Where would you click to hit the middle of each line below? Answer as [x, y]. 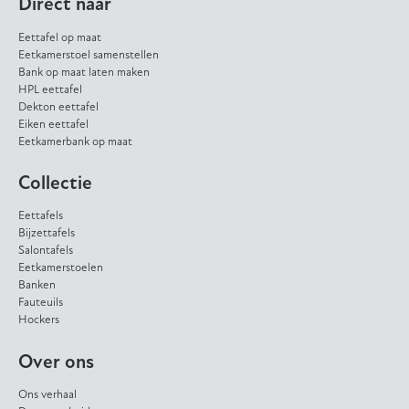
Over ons [56, 362]
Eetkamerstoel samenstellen [89, 55]
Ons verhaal [47, 395]
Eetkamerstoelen [61, 268]
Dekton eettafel [58, 107]
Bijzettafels [47, 234]
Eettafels [41, 216]
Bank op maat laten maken [84, 72]
